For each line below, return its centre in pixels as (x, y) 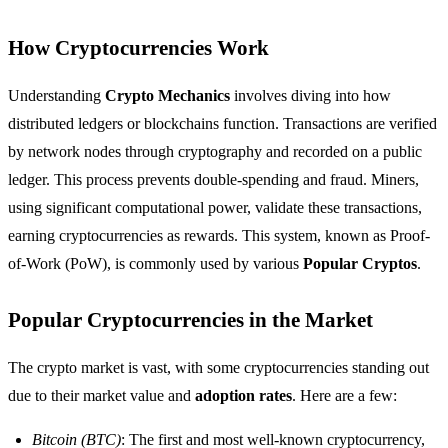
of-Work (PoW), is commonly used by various (155, 264)
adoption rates (243, 396)
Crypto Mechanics (167, 96)
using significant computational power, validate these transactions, (215, 208)
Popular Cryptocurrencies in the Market (190, 320)
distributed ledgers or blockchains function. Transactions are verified (222, 124)
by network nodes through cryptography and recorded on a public (215, 152)
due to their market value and (101, 396)
